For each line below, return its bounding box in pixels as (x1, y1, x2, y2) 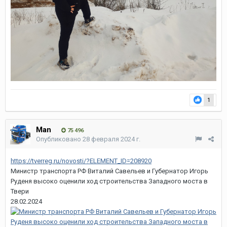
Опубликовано (36, 135, 83, 143)
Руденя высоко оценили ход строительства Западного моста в (11, 177, 208, 185)
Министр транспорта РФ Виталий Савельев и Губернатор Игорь (11, 167, 208, 175)
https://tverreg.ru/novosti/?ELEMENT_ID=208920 (11, 157, 152, 165)
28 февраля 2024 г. (83, 135, 140, 143)
